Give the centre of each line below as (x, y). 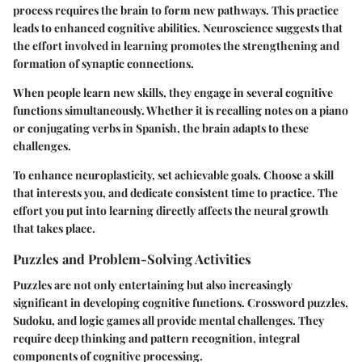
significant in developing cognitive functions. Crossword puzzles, (181, 302)
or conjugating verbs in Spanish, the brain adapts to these (161, 128)
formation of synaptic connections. (103, 64)
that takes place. (54, 229)
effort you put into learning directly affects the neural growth (171, 211)
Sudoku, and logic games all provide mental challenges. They (168, 320)
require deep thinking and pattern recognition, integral (156, 338)
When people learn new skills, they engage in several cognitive (173, 93)
